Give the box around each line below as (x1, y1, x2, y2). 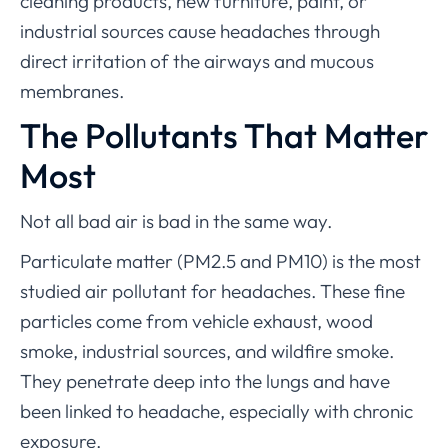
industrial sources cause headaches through (20, 19, 380, 44)
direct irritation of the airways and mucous (20, 49, 374, 74)
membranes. (20, 79, 124, 104)
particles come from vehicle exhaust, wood (20, 309, 373, 334)
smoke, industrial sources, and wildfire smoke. (20, 339, 394, 364)
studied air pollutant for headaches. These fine (20, 279, 405, 304)
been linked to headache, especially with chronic (20, 399, 413, 424)
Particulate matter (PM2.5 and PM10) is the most (20, 249, 421, 274)
